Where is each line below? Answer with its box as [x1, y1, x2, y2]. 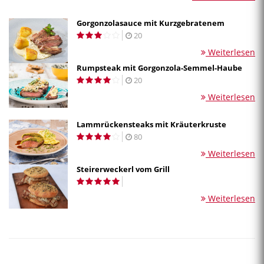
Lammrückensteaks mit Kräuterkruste [77, 118, 226, 130]
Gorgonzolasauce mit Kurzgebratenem [77, 18, 225, 29]
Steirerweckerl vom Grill [77, 163, 170, 174]
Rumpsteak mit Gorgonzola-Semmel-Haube [77, 62, 242, 74]
